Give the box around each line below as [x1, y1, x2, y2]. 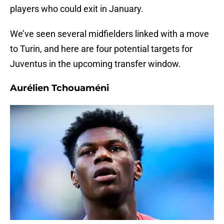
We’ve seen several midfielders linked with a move [10, 28, 209, 39]
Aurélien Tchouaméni [10, 82, 109, 94]
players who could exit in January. [10, 3, 143, 14]
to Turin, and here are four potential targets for [10, 43, 192, 54]
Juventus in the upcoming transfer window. [10, 58, 181, 69]
